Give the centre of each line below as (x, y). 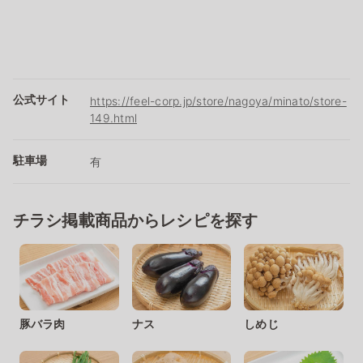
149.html (113, 117)
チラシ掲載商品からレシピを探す (136, 220)
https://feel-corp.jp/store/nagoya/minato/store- (218, 100)
